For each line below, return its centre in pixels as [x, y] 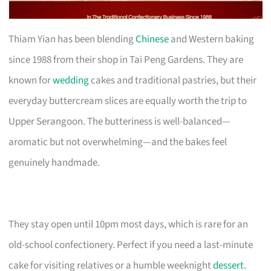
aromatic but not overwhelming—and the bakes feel [118, 142]
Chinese [152, 39]
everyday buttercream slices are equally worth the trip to [128, 101]
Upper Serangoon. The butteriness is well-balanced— [120, 121]
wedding [71, 80]
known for [31, 80]
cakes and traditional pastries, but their [173, 80]
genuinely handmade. [54, 162]
